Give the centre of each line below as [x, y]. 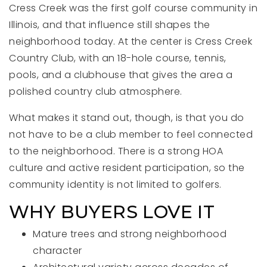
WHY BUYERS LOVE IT [112, 212]
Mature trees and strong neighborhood [130, 234]
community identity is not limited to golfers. [115, 184]
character [58, 251]
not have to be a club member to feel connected [131, 134]
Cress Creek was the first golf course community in [133, 8]
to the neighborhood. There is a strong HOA [116, 151]
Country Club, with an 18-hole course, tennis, [118, 58]
